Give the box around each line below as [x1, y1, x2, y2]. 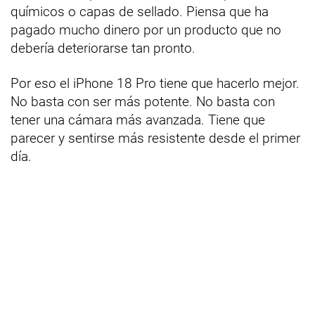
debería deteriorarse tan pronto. [11, 40, 195, 57]
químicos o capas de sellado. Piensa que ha [11, 4, 269, 20]
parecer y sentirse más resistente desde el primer [11, 130, 300, 147]
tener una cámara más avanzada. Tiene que [11, 112, 265, 129]
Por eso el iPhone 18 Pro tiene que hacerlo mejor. [11, 75, 300, 92]
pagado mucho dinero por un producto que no [11, 22, 281, 39]
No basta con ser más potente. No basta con [11, 94, 275, 110]
